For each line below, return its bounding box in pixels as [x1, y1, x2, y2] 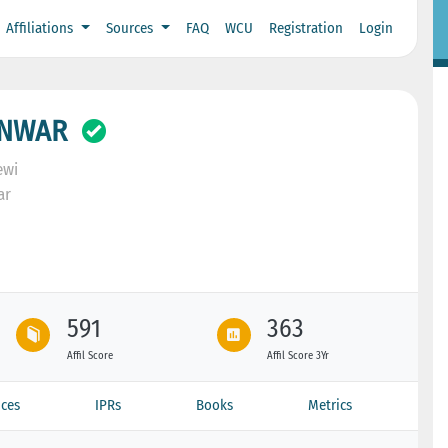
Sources [105, 19, 157, 38]
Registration [268, 19, 343, 38]
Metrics [308, 395, 353, 414]
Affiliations [6, 19, 78, 38]
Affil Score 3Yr [267, 348, 330, 362]
